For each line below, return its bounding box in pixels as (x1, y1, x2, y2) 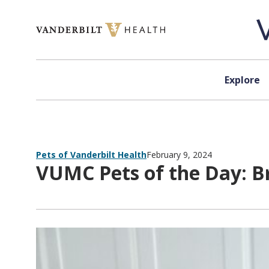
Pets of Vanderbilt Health (36, 149, 147, 160)
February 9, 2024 (147, 149, 212, 160)
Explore (224, 73, 260, 86)
